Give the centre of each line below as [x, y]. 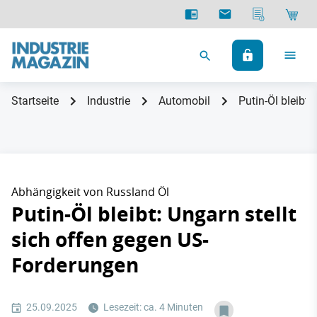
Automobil [184, 101]
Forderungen [75, 265]
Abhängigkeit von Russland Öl [90, 192]
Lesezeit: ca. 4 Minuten [152, 307]
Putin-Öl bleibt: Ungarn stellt [154, 214]
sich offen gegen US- [110, 240]
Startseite [35, 101]
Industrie [109, 101]
